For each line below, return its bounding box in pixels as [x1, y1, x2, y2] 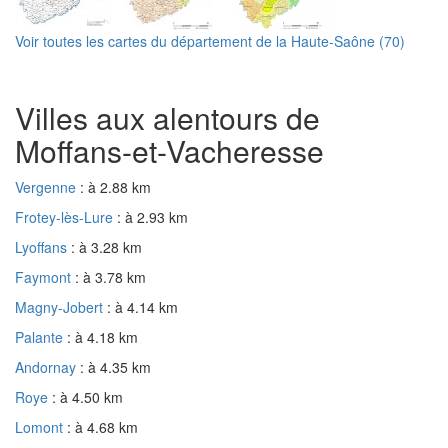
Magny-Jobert [15, 296, 107, 317]
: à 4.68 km [67, 416, 138, 437]
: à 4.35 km [80, 356, 151, 377]
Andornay [15, 356, 80, 377]
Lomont [15, 416, 67, 437]
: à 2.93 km [117, 206, 188, 227]
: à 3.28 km [71, 236, 142, 257]
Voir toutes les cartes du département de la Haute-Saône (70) [15, 30, 405, 51]
